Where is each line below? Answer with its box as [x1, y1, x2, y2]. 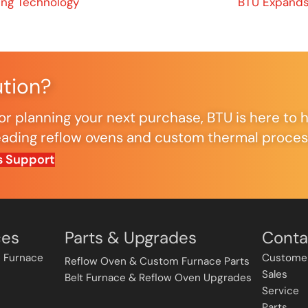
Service [261, 283, 299, 298]
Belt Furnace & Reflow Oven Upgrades [64, 270, 252, 285]
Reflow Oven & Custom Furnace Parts [64, 254, 250, 268]
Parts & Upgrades [64, 226, 197, 248]
